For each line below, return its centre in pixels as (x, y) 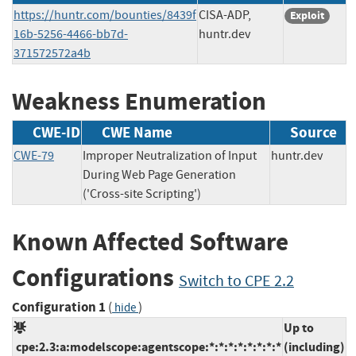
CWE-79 (34, 156)
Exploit (307, 15)
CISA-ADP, (225, 15)
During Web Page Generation (159, 175)
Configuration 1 (59, 307)
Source (313, 133)
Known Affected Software (150, 242)
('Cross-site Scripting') (142, 194)
